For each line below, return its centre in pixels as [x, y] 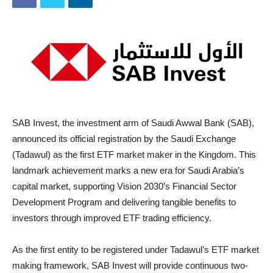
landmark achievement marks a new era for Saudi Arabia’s [128, 171]
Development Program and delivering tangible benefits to [124, 202]
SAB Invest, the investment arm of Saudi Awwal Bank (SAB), [133, 123]
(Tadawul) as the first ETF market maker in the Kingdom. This [134, 155]
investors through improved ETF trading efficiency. [112, 218]
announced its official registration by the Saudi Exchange [124, 139]
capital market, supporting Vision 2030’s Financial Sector [124, 186]
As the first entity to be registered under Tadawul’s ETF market [136, 250]
